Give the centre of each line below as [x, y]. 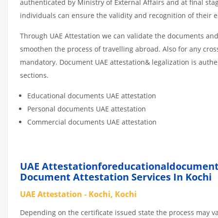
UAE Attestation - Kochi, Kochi [78, 194]
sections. [34, 75]
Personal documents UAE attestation [87, 109]
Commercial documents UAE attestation [92, 122]
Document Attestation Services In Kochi [116, 177]
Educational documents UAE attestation [92, 95]
